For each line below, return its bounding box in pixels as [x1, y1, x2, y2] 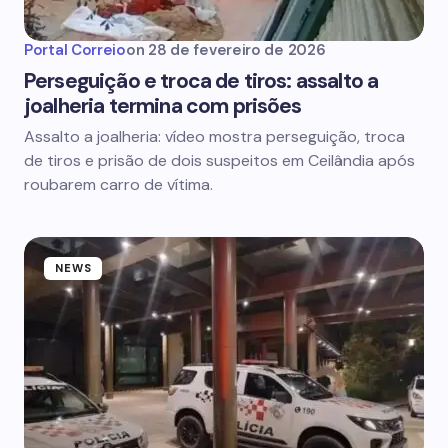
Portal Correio [24, 40, 126, 60]
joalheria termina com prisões [24, 92, 302, 120]
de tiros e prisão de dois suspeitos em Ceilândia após [24, 150, 415, 171]
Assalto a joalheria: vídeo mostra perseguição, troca [24, 126, 405, 147]
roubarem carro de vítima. [24, 174, 213, 195]
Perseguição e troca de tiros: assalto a [24, 67, 379, 95]
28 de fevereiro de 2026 [148, 40, 326, 60]
